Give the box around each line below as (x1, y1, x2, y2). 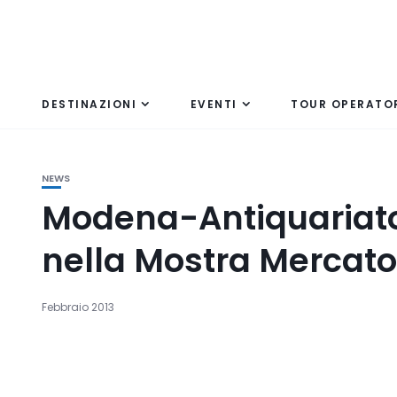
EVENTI (190, 97, 237, 112)
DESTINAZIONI (42, 97, 136, 112)
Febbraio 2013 (42, 300, 114, 315)
